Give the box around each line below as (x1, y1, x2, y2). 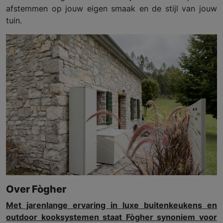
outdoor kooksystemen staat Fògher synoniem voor (6, 212, 217, 222)
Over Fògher (6, 183, 66, 195)
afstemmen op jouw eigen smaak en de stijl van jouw (6, 3, 217, 14)
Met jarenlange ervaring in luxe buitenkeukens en (6, 200, 217, 210)
